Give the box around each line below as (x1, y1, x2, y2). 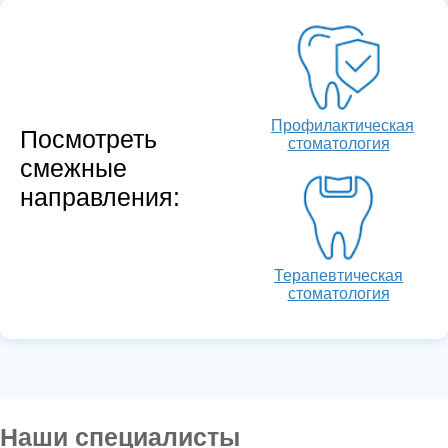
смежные (20, 154, 127, 183)
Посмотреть (20, 125, 157, 154)
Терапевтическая (274, 266, 403, 284)
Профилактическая (271, 116, 414, 134)
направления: (20, 183, 180, 212)
